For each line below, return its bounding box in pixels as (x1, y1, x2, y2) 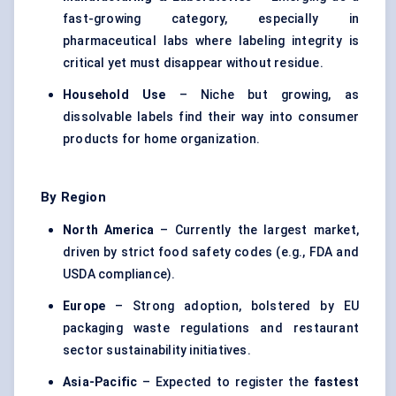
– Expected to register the (137, 375, 314, 390)
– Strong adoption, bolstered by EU (105, 299, 359, 314)
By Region (41, 189, 106, 206)
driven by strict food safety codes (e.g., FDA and (63, 245, 359, 260)
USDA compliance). (63, 267, 176, 282)
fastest (313, 375, 359, 390)
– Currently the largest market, (154, 223, 359, 238)
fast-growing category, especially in (63, 11, 359, 27)
